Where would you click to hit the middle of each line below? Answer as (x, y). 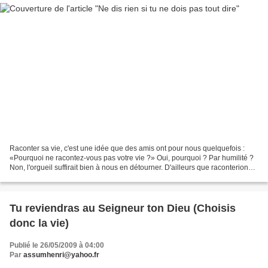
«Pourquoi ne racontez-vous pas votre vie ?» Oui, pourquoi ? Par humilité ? (132, 158)
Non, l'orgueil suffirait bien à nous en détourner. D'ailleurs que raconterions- (132, 168)
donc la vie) (39, 223)
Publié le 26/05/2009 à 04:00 (57, 246)
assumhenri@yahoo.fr (61, 255)
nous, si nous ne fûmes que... (57, 177)
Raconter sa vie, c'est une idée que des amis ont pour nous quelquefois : (127, 149)
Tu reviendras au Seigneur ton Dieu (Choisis (123, 208)
